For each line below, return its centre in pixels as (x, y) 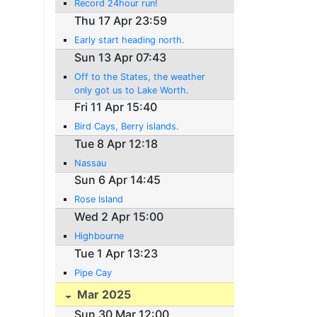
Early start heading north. (130, 40)
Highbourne (99, 236)
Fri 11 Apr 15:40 (116, 107)
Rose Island (99, 200)
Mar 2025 (103, 295)
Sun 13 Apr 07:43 (121, 57)
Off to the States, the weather (140, 76)
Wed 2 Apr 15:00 (119, 216)
